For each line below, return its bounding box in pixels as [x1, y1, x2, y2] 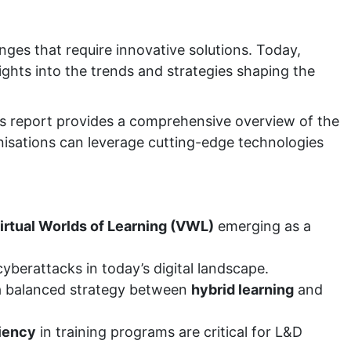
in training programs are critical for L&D [36, 324, 302, 340]
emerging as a [214, 218, 311, 234]
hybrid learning [191, 281, 294, 298]
